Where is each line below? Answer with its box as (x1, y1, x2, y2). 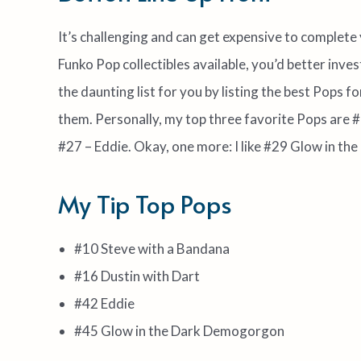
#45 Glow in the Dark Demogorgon (74, 322, 284, 339)
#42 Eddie (74, 294, 135, 312)
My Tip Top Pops (58, 186, 232, 220)
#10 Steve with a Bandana (74, 239, 230, 257)
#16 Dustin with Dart (74, 267, 200, 284)
